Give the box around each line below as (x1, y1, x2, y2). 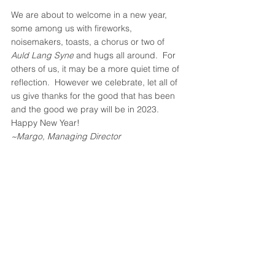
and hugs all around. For (74, 50, 178, 61)
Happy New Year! (11, 117, 85, 128)
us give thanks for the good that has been (11, 90, 177, 101)
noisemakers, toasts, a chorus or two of (11, 36, 167, 47)
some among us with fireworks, (11, 23, 134, 34)
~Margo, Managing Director (11, 131, 121, 142)
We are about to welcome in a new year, (11, 9, 169, 20)
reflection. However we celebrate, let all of (11, 77, 180, 88)
